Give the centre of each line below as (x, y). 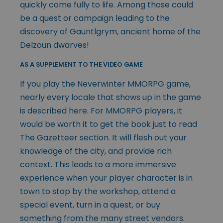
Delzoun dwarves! (55, 45)
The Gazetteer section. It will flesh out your (103, 137)
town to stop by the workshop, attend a (98, 191)
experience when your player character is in (106, 178)
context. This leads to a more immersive (98, 164)
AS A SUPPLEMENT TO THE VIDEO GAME (81, 64)
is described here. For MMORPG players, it (101, 111)
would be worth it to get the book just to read (109, 124)
